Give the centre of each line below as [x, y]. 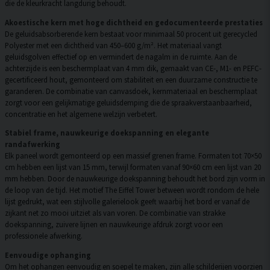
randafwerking [33, 144]
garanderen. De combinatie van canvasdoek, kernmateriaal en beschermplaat [131, 91]
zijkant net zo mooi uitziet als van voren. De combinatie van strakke [115, 213]
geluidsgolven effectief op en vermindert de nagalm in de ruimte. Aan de [121, 56]
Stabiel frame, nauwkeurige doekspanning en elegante [107, 133]
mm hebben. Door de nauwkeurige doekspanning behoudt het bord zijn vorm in [135, 179]
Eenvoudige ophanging [48, 255]
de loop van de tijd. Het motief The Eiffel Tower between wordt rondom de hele [132, 190]
